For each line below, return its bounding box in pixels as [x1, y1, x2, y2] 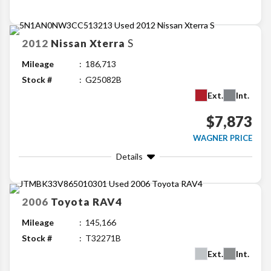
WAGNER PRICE [193, 133, 252, 143]
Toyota [51, 195, 90, 209]
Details [116, 151, 143, 162]
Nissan [51, 37, 87, 50]
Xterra [90, 37, 125, 50]
